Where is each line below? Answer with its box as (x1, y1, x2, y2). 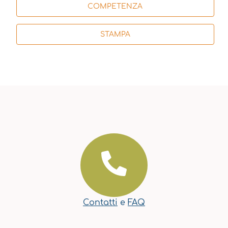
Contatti (83, 198, 118, 208)
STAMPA (100, 30, 130, 38)
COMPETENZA (88, 2, 143, 10)
